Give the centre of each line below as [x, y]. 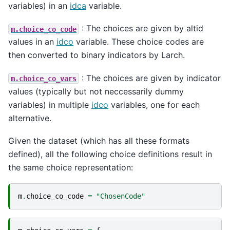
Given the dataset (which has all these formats [99, 140]
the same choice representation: [71, 167]
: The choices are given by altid [141, 28]
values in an [32, 42]
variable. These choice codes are [139, 42]
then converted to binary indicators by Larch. [97, 55]
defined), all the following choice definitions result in [110, 154]
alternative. [30, 118]
